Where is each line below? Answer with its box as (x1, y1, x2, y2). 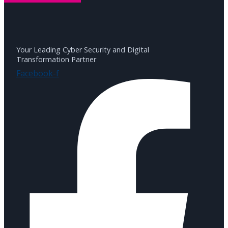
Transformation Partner (16, 54, 96, 65)
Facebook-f (16, 67, 59, 79)
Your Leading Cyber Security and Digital (16, 45, 149, 55)
